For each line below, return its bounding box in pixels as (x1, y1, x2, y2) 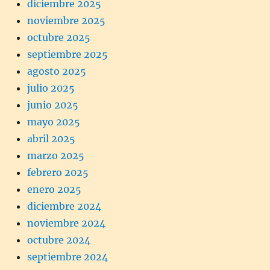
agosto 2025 (27, 64, 86, 77)
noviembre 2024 (27, 216, 105, 229)
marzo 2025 (27, 149, 84, 162)
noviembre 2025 (27, 14, 105, 27)
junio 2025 (27, 98, 78, 111)
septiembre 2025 (27, 48, 108, 60)
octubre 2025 (27, 31, 90, 43)
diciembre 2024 (27, 199, 101, 212)
